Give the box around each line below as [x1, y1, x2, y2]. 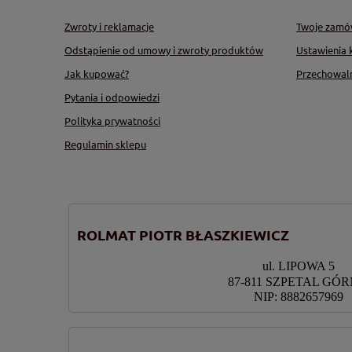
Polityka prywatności [64, 113, 160, 127]
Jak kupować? [64, 66, 129, 80]
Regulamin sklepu [64, 137, 146, 151]
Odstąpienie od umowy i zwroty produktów [64, 42, 263, 57]
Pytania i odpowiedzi [64, 90, 159, 104]
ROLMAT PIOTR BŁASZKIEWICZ [77, 225, 289, 244]
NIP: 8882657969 [253, 289, 343, 303]
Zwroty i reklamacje [64, 19, 154, 33]
